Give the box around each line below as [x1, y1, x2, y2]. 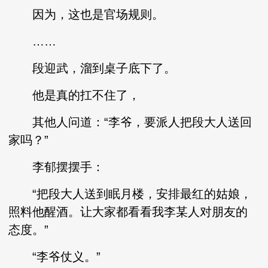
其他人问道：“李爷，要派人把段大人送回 [8, 115, 252, 129]
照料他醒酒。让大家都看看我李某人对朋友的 [8, 205, 248, 218]
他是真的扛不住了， [8, 89, 141, 102]
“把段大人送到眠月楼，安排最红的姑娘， [8, 187, 252, 200]
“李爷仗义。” [8, 250, 101, 263]
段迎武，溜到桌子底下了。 [8, 62, 176, 75]
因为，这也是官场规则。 [8, 8, 165, 21]
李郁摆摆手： [8, 160, 105, 173]
